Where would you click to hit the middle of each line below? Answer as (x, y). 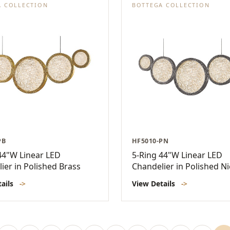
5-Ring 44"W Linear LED (177, 155)
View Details (155, 184)
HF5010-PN (150, 141)
